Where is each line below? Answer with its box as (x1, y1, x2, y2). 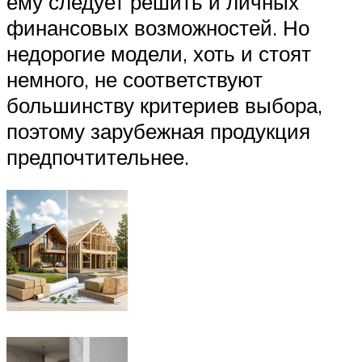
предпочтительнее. (6, 143, 189, 170)
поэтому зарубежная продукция (6, 117, 310, 144)
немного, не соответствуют (6, 65, 263, 92)
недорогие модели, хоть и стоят (6, 40, 311, 66)
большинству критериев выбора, (6, 91, 322, 118)
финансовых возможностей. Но (6, 14, 309, 40)
